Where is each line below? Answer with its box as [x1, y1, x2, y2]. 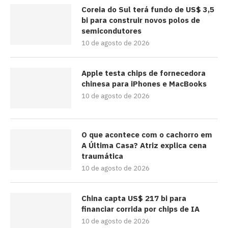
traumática [81, 151, 123, 161]
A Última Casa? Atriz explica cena [81, 140, 207, 150]
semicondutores [81, 25, 141, 36]
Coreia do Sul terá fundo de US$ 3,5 [81, 4, 214, 14]
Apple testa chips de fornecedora [81, 68, 206, 78]
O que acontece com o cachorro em [81, 129, 212, 139]
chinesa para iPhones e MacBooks [81, 78, 207, 89]
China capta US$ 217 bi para [81, 193, 186, 203]
